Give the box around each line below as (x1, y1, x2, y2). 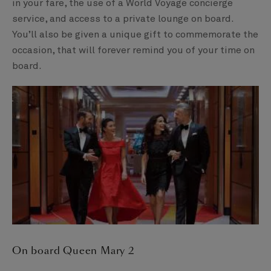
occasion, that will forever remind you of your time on (12, 45, 255, 56)
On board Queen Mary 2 (12, 244, 135, 258)
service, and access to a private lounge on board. (12, 14, 233, 24)
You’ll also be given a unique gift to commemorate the (12, 30, 258, 40)
